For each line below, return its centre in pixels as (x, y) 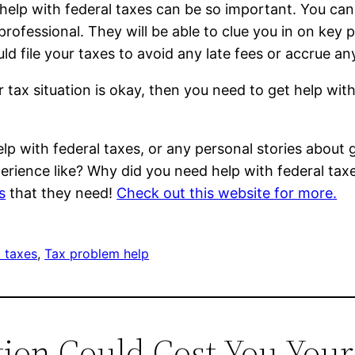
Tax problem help (97, 254)
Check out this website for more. (227, 193)
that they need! (61, 193)
